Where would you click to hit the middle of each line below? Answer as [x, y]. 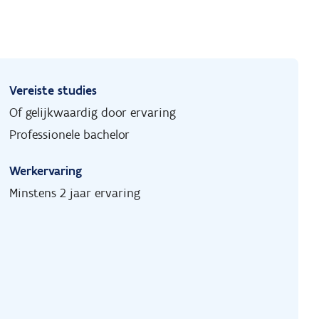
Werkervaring [46, 171]
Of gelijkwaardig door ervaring [93, 113]
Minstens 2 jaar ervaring [75, 193]
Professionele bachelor [70, 135]
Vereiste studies [53, 91]
